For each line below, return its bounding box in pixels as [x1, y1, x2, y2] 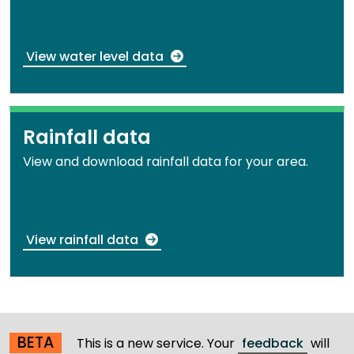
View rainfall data [26, 231, 141, 250]
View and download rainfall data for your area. [23, 153, 308, 171]
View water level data [26, 47, 167, 66]
